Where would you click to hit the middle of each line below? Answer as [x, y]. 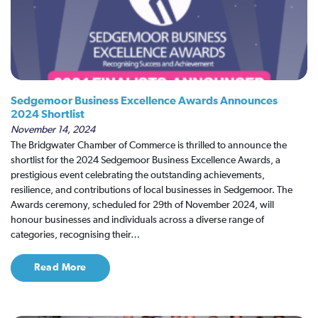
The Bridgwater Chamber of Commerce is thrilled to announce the [149, 146]
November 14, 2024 [53, 130]
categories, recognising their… [75, 235]
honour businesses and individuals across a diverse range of [137, 220]
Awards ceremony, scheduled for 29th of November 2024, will [142, 205]
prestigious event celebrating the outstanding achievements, [138, 175]
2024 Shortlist [48, 114]
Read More [60, 268]
